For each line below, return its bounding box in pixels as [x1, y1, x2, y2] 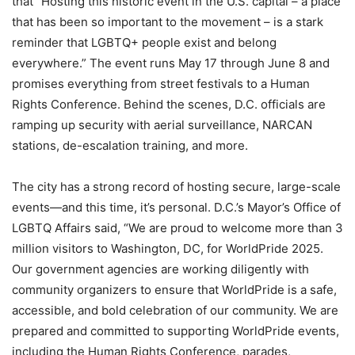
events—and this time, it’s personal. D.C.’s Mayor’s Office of [12, 199, 341, 215]
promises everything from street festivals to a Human [12, 75, 310, 91]
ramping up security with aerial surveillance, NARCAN [12, 116, 312, 132]
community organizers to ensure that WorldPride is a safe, [12, 281, 337, 297]
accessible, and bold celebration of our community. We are [12, 302, 338, 318]
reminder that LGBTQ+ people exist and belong [12, 34, 277, 50]
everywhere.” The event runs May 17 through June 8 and [12, 55, 330, 71]
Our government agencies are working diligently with [12, 261, 309, 277]
